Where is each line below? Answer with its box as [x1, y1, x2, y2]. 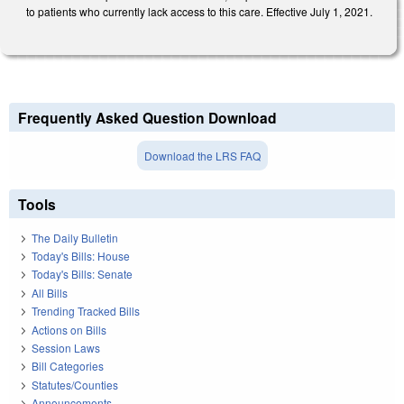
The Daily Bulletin [32, 229, 118, 245]
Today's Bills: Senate [32, 266, 133, 282]
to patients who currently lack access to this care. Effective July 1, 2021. [26, 3, 372, 19]
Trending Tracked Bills [32, 303, 140, 319]
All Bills [32, 284, 68, 300]
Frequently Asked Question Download [18, 107, 277, 129]
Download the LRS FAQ [143, 148, 261, 164]
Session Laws [32, 339, 100, 355]
